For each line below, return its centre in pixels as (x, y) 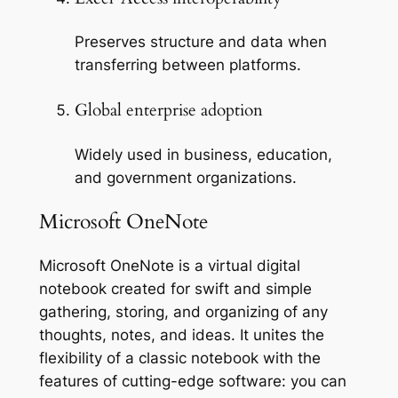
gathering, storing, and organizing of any (183, 312)
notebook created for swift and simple (175, 289)
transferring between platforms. (187, 65)
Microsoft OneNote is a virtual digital (169, 266)
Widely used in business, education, (203, 154)
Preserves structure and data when (200, 42)
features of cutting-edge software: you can (192, 382)
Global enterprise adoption (168, 111)
